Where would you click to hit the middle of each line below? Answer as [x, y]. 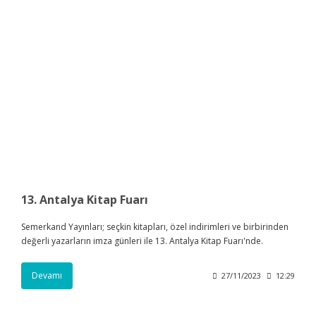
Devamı [47, 275]
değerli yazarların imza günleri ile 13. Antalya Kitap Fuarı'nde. [142, 241]
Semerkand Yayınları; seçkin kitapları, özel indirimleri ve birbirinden [155, 226]
